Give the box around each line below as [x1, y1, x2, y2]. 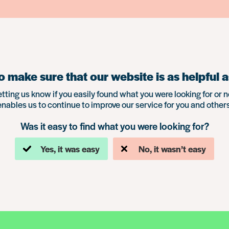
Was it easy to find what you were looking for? [20, 119, 209, 133]
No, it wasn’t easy [139, 143, 206, 155]
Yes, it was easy [40, 143, 100, 155]
